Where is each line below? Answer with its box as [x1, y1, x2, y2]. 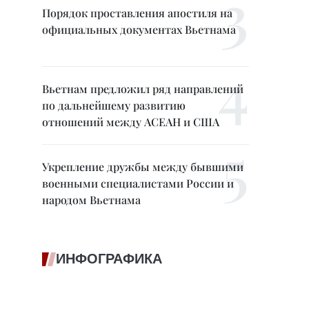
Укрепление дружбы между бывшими [42, 159, 243, 174]
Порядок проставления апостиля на [42, 6, 232, 20]
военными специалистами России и [42, 176, 234, 190]
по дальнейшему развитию [42, 98, 186, 112]
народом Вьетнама [42, 192, 141, 207]
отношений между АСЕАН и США [42, 114, 219, 129]
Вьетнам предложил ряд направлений [42, 81, 243, 96]
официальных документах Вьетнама [42, 22, 236, 37]
